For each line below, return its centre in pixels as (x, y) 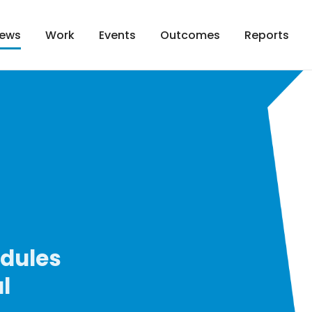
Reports (267, 35)
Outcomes (190, 35)
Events (117, 35)
